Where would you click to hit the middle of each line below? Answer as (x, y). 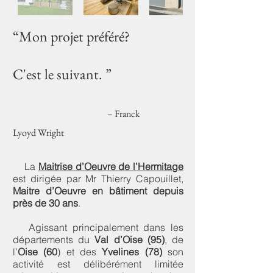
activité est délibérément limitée (98, 264)
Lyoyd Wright (38, 133)
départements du (54, 239)
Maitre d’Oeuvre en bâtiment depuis (98, 191)
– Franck (124, 114)
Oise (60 (38, 252)
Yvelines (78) (132, 252)
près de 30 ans (45, 203)
